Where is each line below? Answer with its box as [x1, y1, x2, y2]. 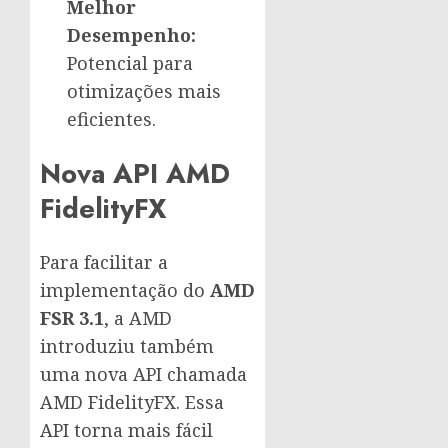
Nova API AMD [40, 153, 230, 193]
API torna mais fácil [40, 418, 213, 442]
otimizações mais [67, 79, 221, 104]
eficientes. [67, 107, 156, 132]
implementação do [40, 278, 210, 302]
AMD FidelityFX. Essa [40, 390, 224, 414]
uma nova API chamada [40, 362, 247, 386]
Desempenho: [67, 23, 196, 48]
